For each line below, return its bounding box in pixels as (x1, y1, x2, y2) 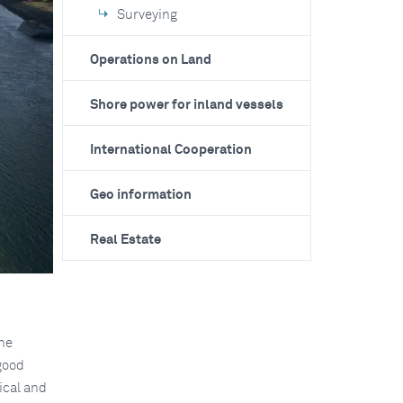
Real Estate (89, 233, 161, 246)
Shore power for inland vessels (89, 98, 283, 112)
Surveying (116, 8, 177, 22)
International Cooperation (89, 143, 252, 157)
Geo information (89, 188, 192, 201)
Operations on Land (89, 53, 211, 67)
